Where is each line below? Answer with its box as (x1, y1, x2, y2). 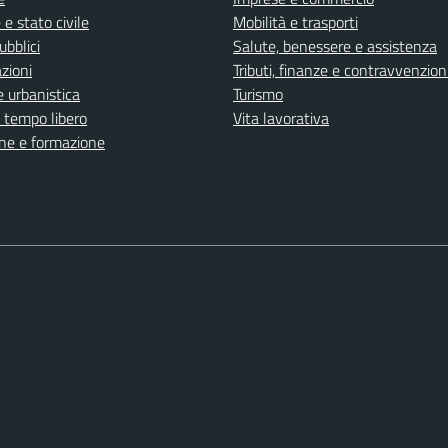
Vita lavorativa (233, 105, 329, 130)
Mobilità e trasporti (233, 9, 358, 34)
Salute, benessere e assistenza (233, 33, 437, 58)
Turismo (233, 81, 283, 106)
